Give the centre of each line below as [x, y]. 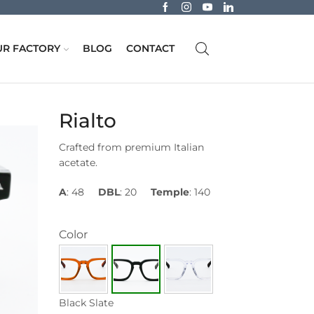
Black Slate [86, 302]
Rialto [87, 120]
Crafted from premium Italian [131, 147]
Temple [170, 192]
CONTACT [150, 48]
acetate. [78, 162]
